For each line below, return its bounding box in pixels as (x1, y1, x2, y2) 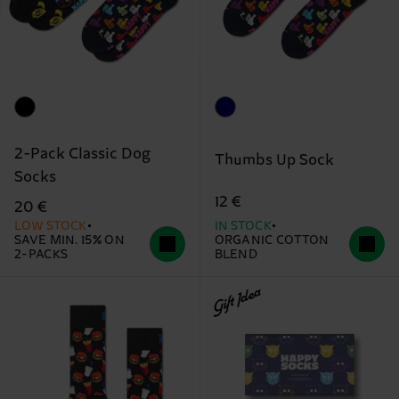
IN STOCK (214, 219, 273, 234)
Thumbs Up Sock (214, 151, 334, 169)
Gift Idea (208, 285, 264, 319)
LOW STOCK (14, 219, 88, 234)
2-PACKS (14, 248, 69, 263)
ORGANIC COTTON (214, 233, 330, 248)
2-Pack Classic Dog (14, 145, 151, 164)
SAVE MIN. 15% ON (14, 233, 125, 248)
